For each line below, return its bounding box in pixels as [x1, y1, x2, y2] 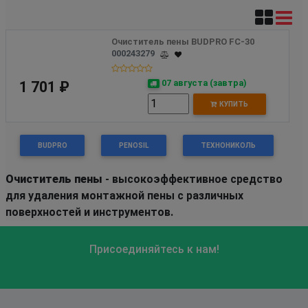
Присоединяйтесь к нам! [89, 242, 219, 256]
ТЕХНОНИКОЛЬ [200, 140, 256, 150]
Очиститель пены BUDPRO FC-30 [111, 36, 255, 47]
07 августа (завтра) [159, 77, 247, 88]
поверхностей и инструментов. [5, 205, 173, 219]
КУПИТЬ [217, 99, 249, 109]
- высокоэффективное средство [102, 172, 283, 186]
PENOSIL [118, 140, 149, 150]
